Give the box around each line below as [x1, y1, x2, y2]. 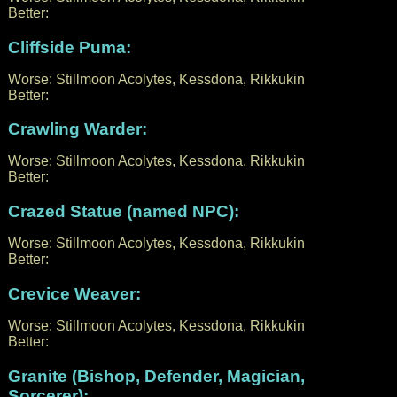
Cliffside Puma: [7, 37, 131, 57]
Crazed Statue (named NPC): [7, 202, 239, 222]
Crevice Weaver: [7, 284, 141, 303]
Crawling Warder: [7, 120, 147, 139]
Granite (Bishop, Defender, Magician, [7, 366, 305, 385]
